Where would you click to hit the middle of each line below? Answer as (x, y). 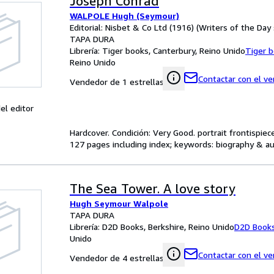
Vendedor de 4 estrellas (117, 258)
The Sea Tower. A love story (153, 189)
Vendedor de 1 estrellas (117, 82)
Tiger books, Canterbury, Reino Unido (174, 50)
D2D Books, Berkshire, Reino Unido (168, 227)
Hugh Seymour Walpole (119, 203)
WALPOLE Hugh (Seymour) (124, 16)
